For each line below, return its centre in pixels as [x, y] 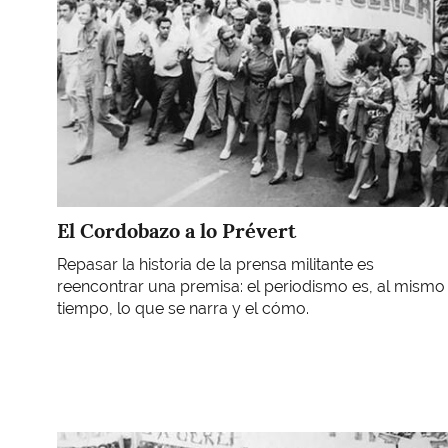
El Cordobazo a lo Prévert [176, 230]
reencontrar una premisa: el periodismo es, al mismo [251, 287]
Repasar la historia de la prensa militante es [215, 265]
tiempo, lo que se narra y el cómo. [183, 309]
